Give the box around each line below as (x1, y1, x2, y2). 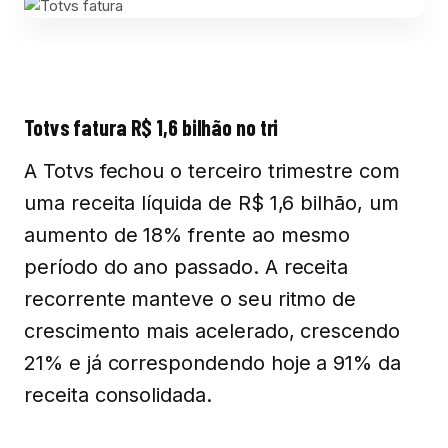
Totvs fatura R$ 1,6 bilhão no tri (24, 114, 279, 140)
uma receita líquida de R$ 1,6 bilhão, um (24, 191, 399, 215)
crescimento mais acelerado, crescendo (24, 319, 401, 343)
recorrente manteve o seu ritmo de (24, 287, 357, 311)
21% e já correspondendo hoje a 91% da (24, 351, 402, 375)
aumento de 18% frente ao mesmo (24, 223, 351, 247)
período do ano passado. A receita (24, 255, 349, 279)
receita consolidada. (24, 383, 212, 407)
